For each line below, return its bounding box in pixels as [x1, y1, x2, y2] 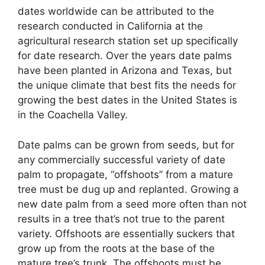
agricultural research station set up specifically [18, 35, 238, 47]
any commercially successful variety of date [18, 153, 225, 166]
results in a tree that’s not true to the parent [18, 212, 225, 225]
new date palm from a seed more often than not [18, 198, 247, 210]
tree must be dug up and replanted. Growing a [18, 183, 239, 195]
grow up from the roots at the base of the [18, 242, 215, 254]
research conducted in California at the [18, 20, 203, 33]
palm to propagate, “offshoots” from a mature [18, 168, 233, 180]
